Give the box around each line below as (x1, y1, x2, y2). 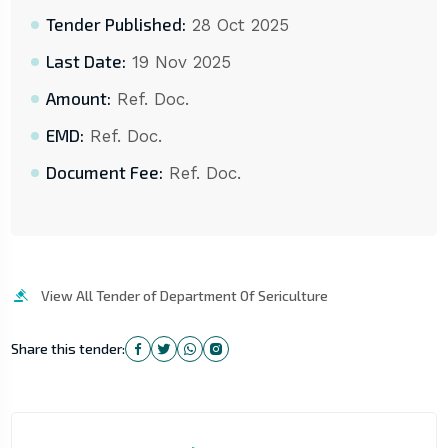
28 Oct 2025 (185, 15, 289, 36)
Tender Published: (45, 14, 186, 35)
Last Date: (45, 51, 126, 72)
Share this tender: (10, 340, 125, 358)
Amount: (45, 88, 111, 109)
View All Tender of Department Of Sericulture (40, 287, 328, 305)
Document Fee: (45, 162, 163, 183)
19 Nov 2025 (125, 52, 231, 73)
